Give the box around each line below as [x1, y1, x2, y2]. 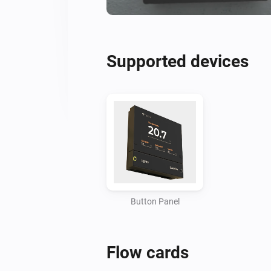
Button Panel [130, 196, 180, 206]
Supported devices [106, 51, 249, 71]
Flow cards [106, 242, 189, 263]
